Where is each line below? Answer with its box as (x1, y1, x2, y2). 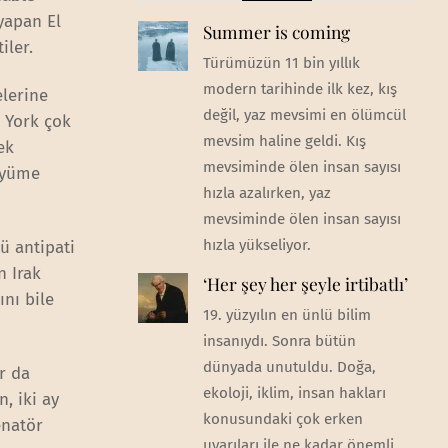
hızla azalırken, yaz (202, 183, 331, 202)
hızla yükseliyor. (202, 235, 311, 254)
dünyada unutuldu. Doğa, (202, 358, 376, 377)
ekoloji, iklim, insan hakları (202, 384, 386, 403)
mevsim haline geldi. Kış (202, 131, 366, 150)
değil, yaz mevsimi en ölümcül (202, 105, 406, 124)
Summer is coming (202, 19, 350, 43)
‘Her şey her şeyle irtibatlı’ (202, 272, 408, 296)
